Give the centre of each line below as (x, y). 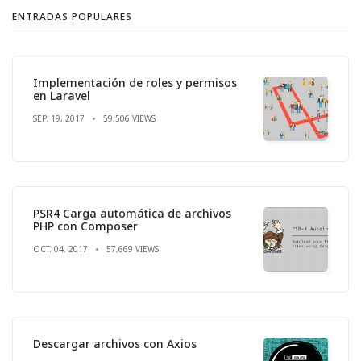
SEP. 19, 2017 (59, 118)
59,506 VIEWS (129, 118)
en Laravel (62, 95)
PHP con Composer (85, 226)
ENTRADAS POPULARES (72, 16)
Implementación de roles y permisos (135, 82)
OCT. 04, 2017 (60, 249)
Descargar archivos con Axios (115, 343)
